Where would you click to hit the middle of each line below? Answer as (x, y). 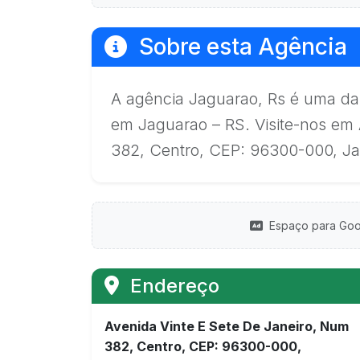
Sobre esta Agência (240, 47)
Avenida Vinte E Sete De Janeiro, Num (227, 326)
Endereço (172, 286)
